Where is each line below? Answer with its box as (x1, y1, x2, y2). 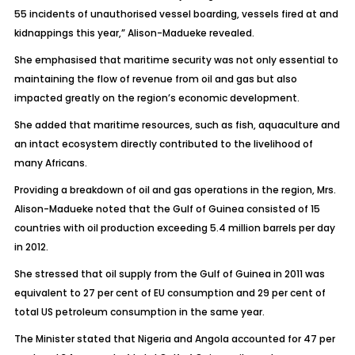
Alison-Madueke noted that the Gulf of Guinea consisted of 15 (13, 202, 320, 216)
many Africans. (13, 156, 87, 170)
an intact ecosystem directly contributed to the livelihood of (13, 137, 313, 151)
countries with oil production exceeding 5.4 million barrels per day (13, 221, 335, 235)
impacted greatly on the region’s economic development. (13, 91, 300, 105)
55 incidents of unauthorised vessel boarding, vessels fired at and (13, 7, 338, 21)
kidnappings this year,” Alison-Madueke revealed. (13, 26, 254, 40)
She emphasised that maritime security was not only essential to (13, 53, 338, 67)
